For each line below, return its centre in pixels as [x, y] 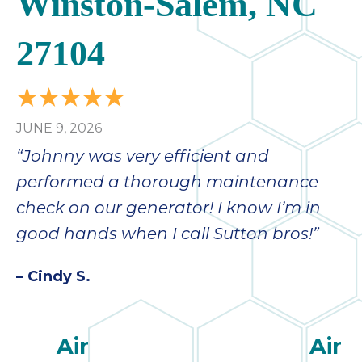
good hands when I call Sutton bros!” [168, 236]
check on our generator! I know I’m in [168, 210]
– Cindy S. [53, 277]
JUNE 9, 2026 [59, 128]
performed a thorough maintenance [167, 184]
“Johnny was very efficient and [143, 158]
